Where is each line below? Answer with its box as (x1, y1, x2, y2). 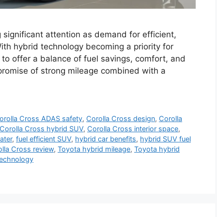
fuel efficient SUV (16, 135, 71, 143)
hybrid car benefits (75, 135, 136, 143)
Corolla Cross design (86, 114, 155, 123)
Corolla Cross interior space (87, 124, 178, 133)
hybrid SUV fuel (140, 135, 191, 143)
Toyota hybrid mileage (58, 145, 130, 154)
